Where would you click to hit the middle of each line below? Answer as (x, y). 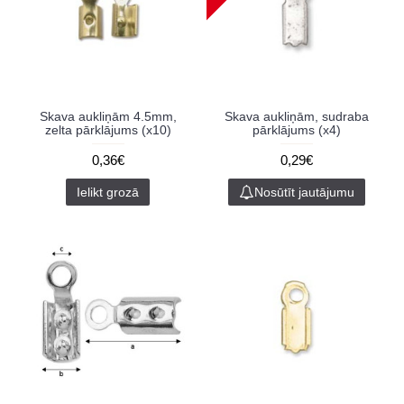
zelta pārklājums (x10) (108, 130)
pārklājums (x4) (296, 130)
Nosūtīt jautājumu (304, 192)
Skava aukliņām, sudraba (296, 116)
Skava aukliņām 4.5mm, (108, 116)
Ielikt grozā (108, 192)
